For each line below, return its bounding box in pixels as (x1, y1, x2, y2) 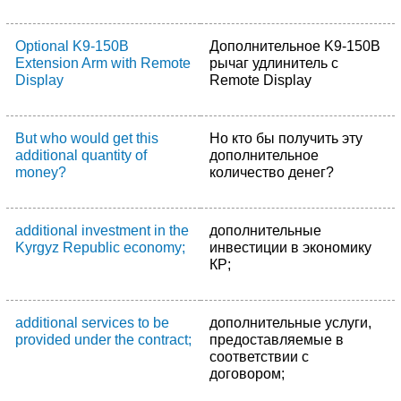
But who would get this (15, 131, 158, 146)
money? (15, 165, 66, 180)
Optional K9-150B (15, 38, 129, 54)
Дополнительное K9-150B (209, 38, 380, 54)
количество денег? (209, 165, 334, 180)
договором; (209, 366, 285, 381)
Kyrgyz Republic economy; (15, 240, 185, 255)
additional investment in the (15, 223, 189, 238)
